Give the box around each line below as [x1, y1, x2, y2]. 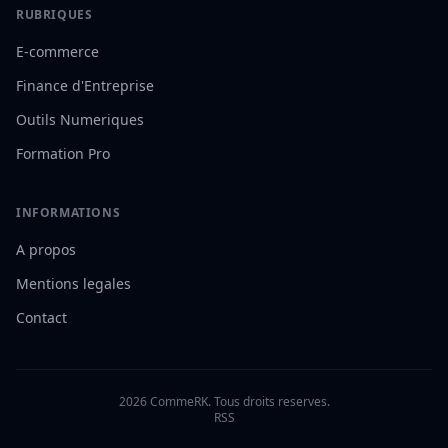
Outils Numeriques [16, 110, 144, 129]
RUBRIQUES [16, 6, 93, 23]
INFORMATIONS [16, 204, 121, 221]
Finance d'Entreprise [16, 76, 154, 95]
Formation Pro [16, 144, 110, 163]
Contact [16, 308, 67, 327]
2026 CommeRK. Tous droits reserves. [118, 393, 330, 410]
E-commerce [16, 42, 99, 61]
